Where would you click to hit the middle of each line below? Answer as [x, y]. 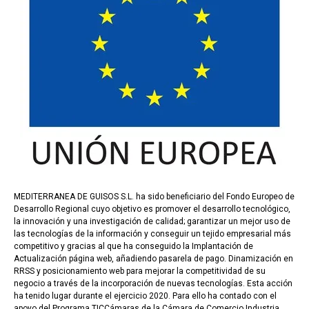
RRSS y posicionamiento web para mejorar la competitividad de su [140, 271]
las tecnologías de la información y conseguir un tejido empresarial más [152, 233]
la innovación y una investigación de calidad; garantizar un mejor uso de [152, 221]
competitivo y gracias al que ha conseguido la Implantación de [133, 246]
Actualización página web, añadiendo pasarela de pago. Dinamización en [153, 258]
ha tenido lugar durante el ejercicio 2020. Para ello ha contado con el [145, 296]
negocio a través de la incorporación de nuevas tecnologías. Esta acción [153, 283]
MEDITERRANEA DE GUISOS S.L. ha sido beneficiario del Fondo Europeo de [154, 196]
